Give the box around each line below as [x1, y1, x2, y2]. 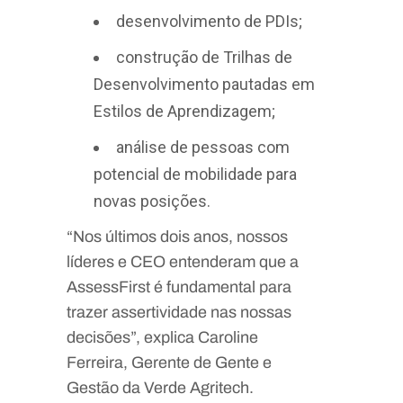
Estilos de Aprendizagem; [94, 101, 275, 121]
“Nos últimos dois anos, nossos [67, 227, 288, 246]
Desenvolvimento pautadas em [94, 74, 315, 94]
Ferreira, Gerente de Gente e [67, 353, 272, 372]
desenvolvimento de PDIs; [116, 11, 302, 31]
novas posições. [94, 191, 210, 210]
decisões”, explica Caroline [67, 327, 258, 346]
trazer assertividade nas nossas [67, 302, 291, 321]
